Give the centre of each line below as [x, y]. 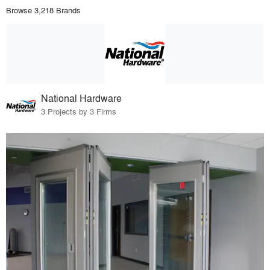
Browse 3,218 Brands [43, 10]
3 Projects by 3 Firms [79, 111]
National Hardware [82, 98]
